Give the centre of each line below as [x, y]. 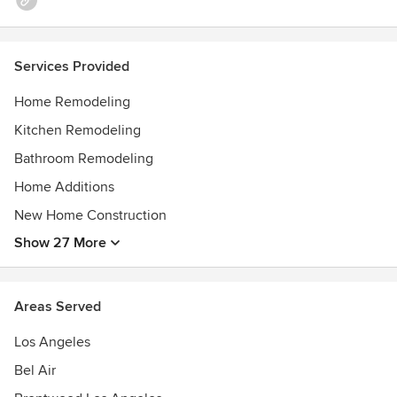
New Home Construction [90, 215]
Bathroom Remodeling [84, 159]
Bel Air [35, 370]
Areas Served [58, 307]
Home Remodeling [72, 102]
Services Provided [72, 66]
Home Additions [64, 187]
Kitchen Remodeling [78, 130]
